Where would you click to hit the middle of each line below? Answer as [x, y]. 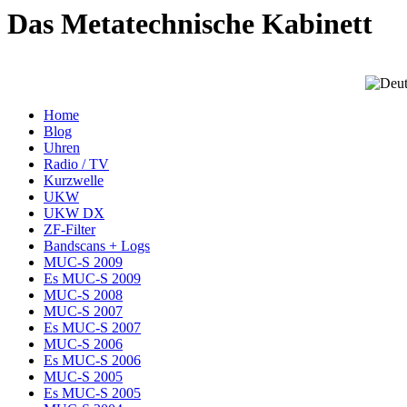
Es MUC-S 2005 [92, 393]
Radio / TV [76, 164]
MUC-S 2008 [83, 295]
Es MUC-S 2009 [92, 279]
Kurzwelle [74, 181]
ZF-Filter [69, 230]
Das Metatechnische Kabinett [190, 24]
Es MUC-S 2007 [92, 328]
